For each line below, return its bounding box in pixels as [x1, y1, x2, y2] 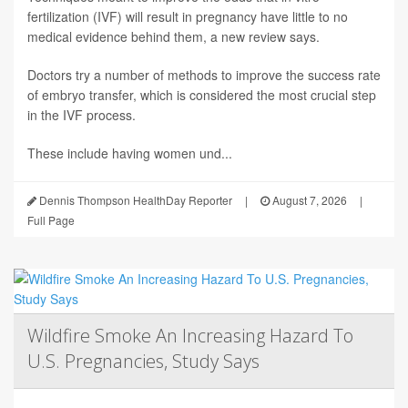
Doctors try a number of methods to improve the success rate [27, 66, 381, 85]
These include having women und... [27, 144, 232, 163]
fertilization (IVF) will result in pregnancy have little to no [27, 7, 348, 26]
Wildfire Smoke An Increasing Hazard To [27, 323, 353, 349]
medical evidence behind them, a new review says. [27, 27, 320, 46]
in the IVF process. [27, 106, 136, 125]
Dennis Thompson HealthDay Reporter [36, 192, 232, 209]
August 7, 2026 [270, 192, 347, 209]
